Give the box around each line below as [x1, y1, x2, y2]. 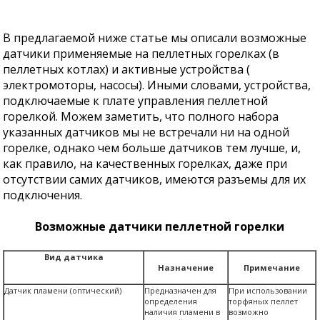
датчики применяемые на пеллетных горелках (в [3, 45, 280, 61]
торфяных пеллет [229, 295, 299, 306]
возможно [229, 306, 269, 317]
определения [144, 295, 198, 306]
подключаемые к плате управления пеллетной [3, 92, 269, 109]
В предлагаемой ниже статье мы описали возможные [3, 29, 307, 46]
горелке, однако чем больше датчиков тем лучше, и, [3, 139, 301, 156]
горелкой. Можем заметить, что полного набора [3, 108, 279, 124]
